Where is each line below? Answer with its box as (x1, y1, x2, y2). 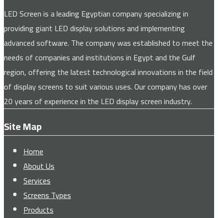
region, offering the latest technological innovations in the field (4, 65, 213, 80)
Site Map (4, 117, 42, 136)
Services (23, 173, 51, 188)
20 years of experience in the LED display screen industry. (4, 94, 192, 109)
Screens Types (23, 187, 71, 202)
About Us (23, 158, 54, 173)
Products (23, 202, 54, 217)
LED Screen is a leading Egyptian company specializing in (4, 6, 188, 21)
